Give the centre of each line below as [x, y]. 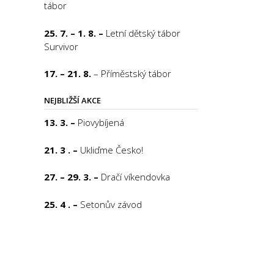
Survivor [61, 46]
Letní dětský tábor [143, 33]
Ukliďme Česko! [111, 150]
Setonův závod [111, 204]
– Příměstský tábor [132, 73]
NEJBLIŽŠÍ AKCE [72, 100]
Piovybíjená [101, 122]
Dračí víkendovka [135, 177]
